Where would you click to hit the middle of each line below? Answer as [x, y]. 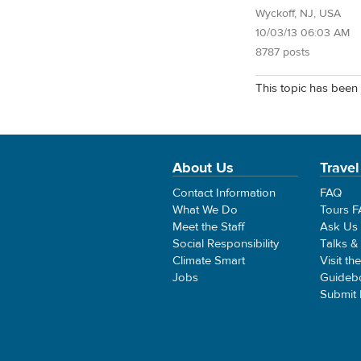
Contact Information [224, 193]
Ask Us [339, 226]
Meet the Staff [209, 226]
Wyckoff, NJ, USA [298, 13]
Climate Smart [209, 260]
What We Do [205, 210]
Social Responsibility [226, 243]
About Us [203, 168]
